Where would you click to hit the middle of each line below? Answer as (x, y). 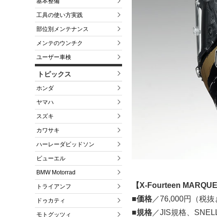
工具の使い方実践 (60, 15)
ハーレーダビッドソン (65, 145)
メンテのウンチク (60, 43)
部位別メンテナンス (62, 29)
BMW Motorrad (56, 173)
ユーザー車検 (54, 57)
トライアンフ (54, 187)
